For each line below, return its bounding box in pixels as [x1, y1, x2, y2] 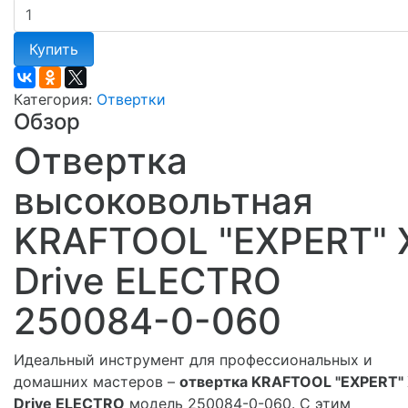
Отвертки [97, 89, 166, 108]
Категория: [14, 89, 97, 108]
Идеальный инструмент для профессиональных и [14, 350, 372, 369]
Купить [29, 39, 78, 58]
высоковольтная [14, 178, 313, 223]
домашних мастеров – [14, 372, 179, 391]
